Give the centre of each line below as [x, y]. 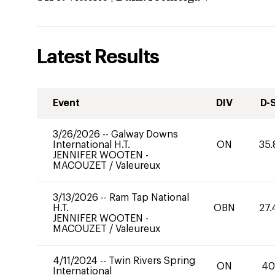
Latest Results [98, 57]
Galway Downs [145, 134]
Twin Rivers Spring [152, 261]
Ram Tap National [149, 198]
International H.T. [91, 145]
